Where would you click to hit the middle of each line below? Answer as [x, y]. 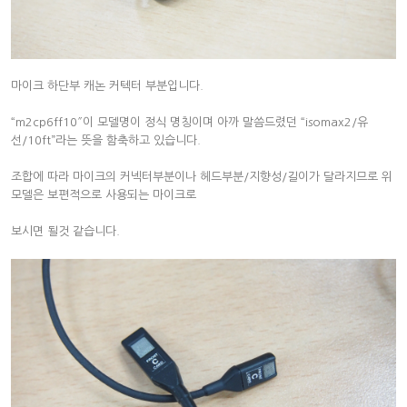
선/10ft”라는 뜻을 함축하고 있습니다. [106, 140]
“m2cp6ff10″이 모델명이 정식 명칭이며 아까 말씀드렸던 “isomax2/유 [189, 122]
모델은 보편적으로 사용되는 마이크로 [104, 194]
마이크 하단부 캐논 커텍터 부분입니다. [107, 85]
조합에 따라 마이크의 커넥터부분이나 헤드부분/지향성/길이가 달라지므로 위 [202, 176]
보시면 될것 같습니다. [65, 231]
